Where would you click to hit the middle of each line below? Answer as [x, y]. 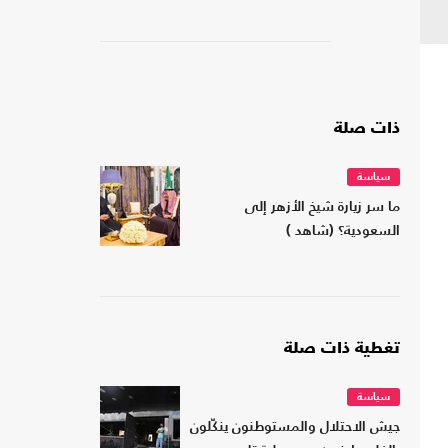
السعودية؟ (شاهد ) [343, 232]
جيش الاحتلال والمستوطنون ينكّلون [295, 428]
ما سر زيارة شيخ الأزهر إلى [322, 208]
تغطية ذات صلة [342, 349]
